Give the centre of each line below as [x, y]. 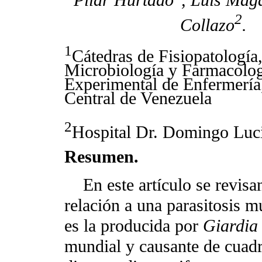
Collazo [207, 25]
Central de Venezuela [138, 98]
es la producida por [134, 226]
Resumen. [104, 157]
